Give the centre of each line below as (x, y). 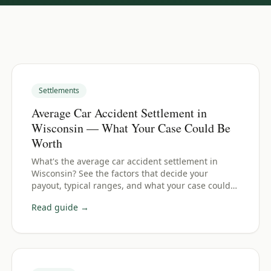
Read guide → (60, 207)
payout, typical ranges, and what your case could (131, 185)
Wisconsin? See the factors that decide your (119, 173)
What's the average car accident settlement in (124, 161)
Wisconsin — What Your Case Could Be (131, 128)
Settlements (59, 90)
